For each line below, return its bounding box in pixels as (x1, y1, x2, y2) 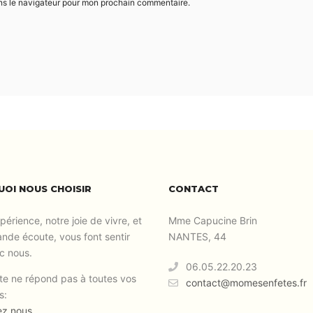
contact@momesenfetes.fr (186, 277, 307, 289)
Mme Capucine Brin (168, 214, 258, 226)
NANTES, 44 (168, 231, 227, 242)
